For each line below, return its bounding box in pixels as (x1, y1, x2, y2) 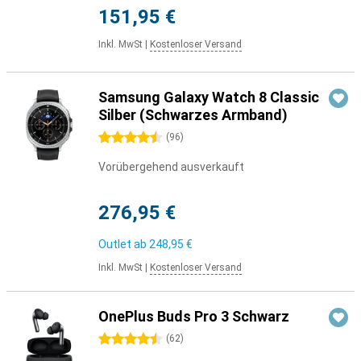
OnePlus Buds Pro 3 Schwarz (98, 308, 289, 325)
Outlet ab (98, 238, 149, 251)
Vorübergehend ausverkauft (98, 160, 244, 173)
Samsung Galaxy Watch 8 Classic (98, 89, 319, 106)
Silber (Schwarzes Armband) (98, 106, 288, 123)
